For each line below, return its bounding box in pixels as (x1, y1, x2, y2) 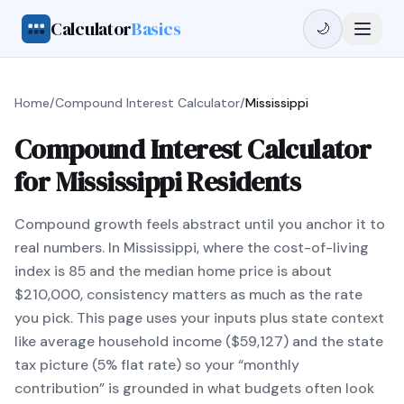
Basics (132, 15, 181, 41)
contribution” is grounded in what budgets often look (14, 379, 374, 398)
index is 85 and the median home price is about (14, 262, 332, 280)
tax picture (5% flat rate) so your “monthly (14, 355, 299, 374)
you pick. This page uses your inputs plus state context (14, 308, 384, 327)
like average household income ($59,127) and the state (14, 332, 383, 351)
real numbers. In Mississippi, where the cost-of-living (14, 238, 369, 257)
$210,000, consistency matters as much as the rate (14, 285, 363, 304)
